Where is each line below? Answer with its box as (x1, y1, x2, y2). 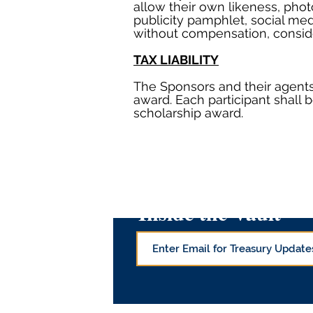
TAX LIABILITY (133, 52, 219, 67)
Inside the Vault (138, 197, 281, 228)
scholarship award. (133, 105, 243, 120)
